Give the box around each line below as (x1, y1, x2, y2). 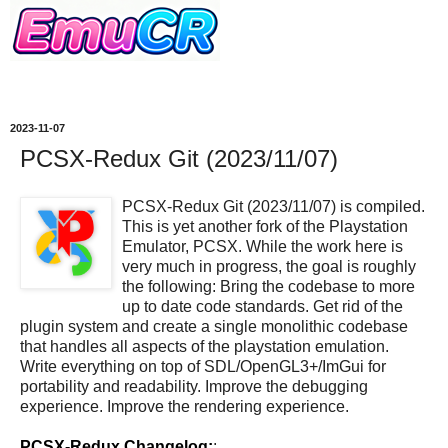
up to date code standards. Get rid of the (122, 297, 403, 315)
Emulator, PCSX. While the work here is (122, 237, 403, 255)
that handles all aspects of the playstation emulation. (20, 337, 389, 355)
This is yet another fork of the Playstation (122, 217, 408, 235)
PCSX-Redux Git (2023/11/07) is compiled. (122, 197, 425, 215)
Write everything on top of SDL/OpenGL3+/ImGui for (20, 357, 386, 375)
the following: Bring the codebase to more (122, 277, 415, 295)
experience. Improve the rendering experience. (20, 397, 349, 415)
